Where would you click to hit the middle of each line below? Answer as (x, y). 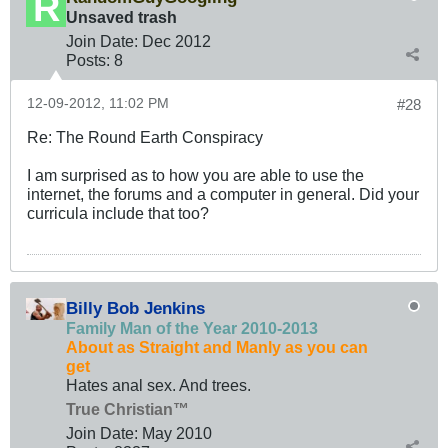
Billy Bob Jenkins (135, 307)
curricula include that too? (118, 212)
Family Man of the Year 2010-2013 (192, 327)
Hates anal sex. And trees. (158, 384)
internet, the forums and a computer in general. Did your (223, 193)
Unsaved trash (121, 16)
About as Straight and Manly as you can (217, 346)
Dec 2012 (176, 40)
